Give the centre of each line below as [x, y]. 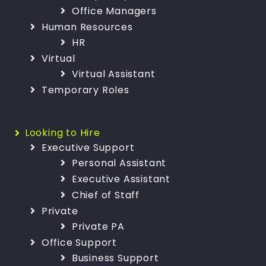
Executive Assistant [121, 179]
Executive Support [88, 147]
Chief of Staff [105, 195]
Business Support [115, 258]
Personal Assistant [119, 163]
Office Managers [114, 11]
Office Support [79, 242]
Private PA [98, 226]
